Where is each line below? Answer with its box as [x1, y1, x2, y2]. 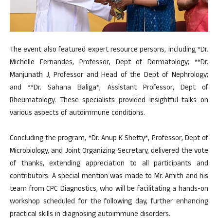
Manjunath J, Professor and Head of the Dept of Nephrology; [10, 70, 208, 82]
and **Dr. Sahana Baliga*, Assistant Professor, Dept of [10, 82, 208, 95]
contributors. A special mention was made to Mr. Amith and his [10, 171, 208, 183]
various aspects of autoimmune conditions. [10, 108, 145, 120]
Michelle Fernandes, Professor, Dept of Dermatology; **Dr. [10, 57, 208, 70]
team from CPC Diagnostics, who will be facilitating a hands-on [10, 183, 208, 196]
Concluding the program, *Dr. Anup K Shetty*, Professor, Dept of [10, 133, 208, 145]
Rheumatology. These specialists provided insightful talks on [10, 95, 208, 108]
